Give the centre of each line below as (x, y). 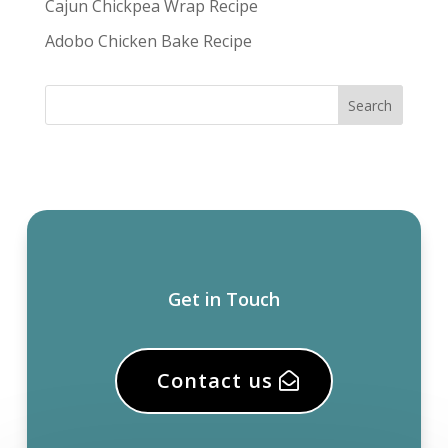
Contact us (214, 380)
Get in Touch (223, 298)
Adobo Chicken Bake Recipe (148, 40)
